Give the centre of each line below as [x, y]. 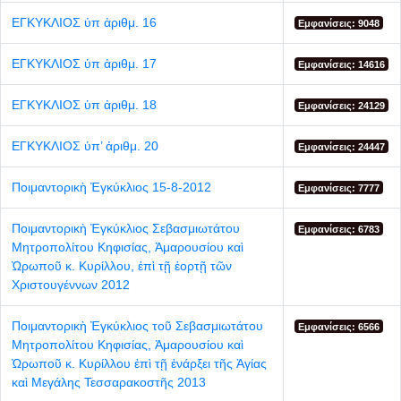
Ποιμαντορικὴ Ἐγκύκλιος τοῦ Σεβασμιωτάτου [137, 325]
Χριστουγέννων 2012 [71, 284]
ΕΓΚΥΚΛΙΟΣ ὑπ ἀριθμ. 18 [84, 104]
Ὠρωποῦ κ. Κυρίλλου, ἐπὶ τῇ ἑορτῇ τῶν [122, 265]
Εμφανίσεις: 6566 [339, 326]
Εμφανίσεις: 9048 [339, 23]
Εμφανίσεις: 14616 [342, 64]
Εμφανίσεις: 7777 [339, 188]
